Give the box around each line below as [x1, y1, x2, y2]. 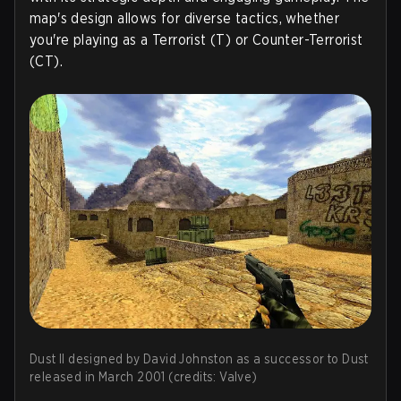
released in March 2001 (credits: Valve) [30, 370, 258, 385]
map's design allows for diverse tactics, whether [30, 10, 340, 27]
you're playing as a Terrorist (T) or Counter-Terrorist [30, 31, 363, 48]
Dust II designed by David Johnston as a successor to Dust [30, 352, 369, 367]
